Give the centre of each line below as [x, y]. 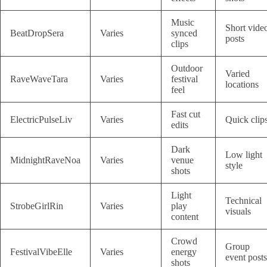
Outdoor [187, 69]
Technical [243, 201]
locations [242, 85]
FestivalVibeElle [41, 252]
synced [184, 33]
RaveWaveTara [39, 79]
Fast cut [186, 114]
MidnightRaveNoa [45, 160]
